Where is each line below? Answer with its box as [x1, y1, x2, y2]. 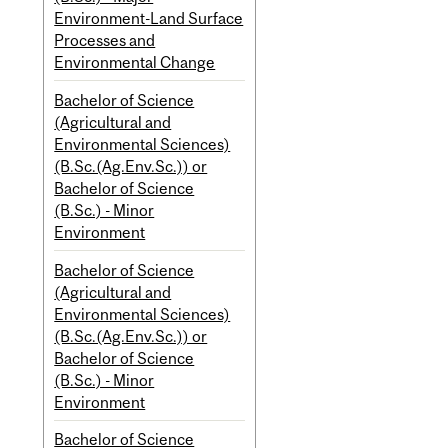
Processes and [54, 30, 156, 49]
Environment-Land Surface [54, 8, 244, 27]
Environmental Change [54, 52, 216, 71]
